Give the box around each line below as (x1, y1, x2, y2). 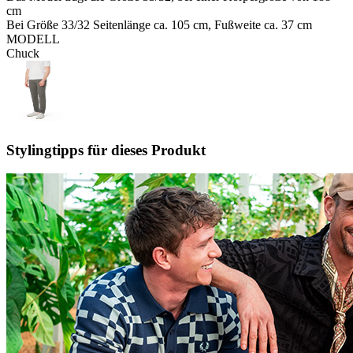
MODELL (6, 32, 60, 46)
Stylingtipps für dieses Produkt (6, 141, 206, 158)
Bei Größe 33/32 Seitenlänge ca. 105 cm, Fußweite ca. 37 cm (6, 17, 312, 32)
